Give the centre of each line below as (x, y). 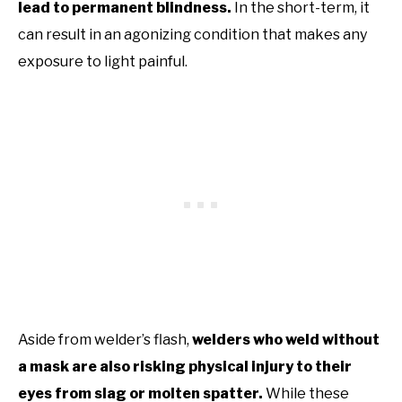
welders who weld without (286, 340)
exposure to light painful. (103, 62)
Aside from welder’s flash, (105, 340)
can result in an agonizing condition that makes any (192, 35)
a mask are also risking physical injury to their (185, 367)
